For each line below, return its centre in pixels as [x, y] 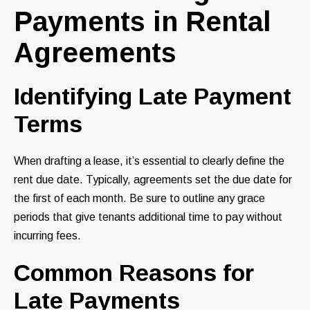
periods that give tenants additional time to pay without [148, 217]
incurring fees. [47, 236]
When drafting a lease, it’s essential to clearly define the [149, 161]
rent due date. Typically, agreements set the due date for [153, 180]
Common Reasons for [134, 273]
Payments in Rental [143, 22]
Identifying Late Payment [153, 97]
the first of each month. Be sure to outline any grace [139, 199]
